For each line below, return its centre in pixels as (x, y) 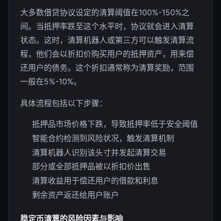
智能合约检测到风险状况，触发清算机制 (103, 138)
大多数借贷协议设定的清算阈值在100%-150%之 (105, 12)
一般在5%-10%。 (51, 81)
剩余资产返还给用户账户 (75, 195)
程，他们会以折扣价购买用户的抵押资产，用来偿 (107, 54)
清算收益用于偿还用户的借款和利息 (95, 181)
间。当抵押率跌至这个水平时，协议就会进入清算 (107, 26)
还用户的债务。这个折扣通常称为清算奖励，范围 (107, 68)
